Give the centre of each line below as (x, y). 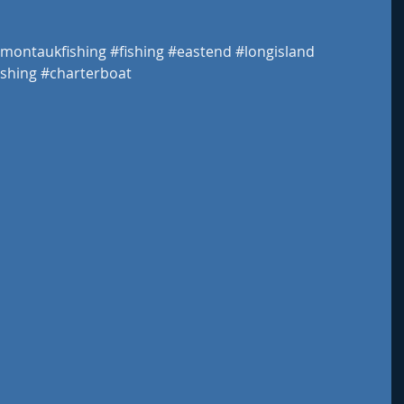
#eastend (200, 51)
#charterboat (86, 73)
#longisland (275, 51)
